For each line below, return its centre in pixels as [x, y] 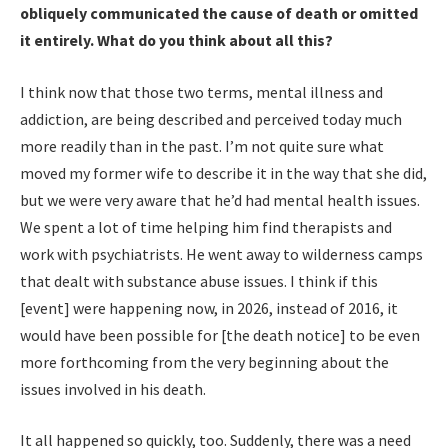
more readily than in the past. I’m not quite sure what [202, 145]
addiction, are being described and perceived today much [211, 118]
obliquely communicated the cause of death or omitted [219, 12]
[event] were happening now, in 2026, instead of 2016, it [209, 307]
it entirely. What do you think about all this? [176, 39]
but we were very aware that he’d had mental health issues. [220, 199]
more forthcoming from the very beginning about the [204, 361]
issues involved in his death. [114, 388]
